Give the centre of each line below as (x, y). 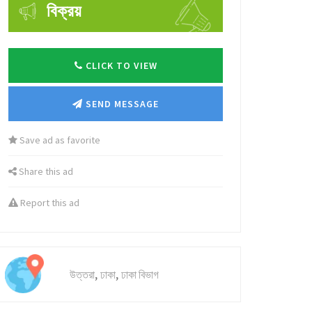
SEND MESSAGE (121, 104)
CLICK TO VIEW (121, 65)
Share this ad (45, 171)
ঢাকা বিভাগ (140, 274)
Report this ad (49, 203)
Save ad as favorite (59, 140)
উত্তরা (82, 274)
